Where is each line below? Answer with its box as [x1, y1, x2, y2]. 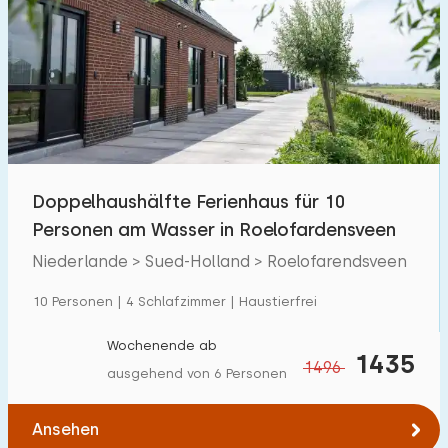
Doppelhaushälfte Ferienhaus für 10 [32, 191, 345, 212]
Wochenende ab [107, 338, 217, 353]
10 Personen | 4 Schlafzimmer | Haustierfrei [32, 294, 317, 309]
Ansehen [32, 420, 99, 439]
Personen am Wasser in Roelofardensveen [32, 219, 396, 240]
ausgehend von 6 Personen [107, 366, 287, 381]
